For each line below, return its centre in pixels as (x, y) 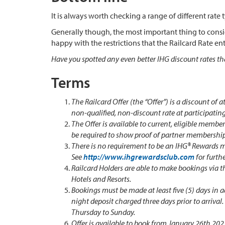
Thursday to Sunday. (103, 212)
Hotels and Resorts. (101, 179)
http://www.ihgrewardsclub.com (139, 157)
